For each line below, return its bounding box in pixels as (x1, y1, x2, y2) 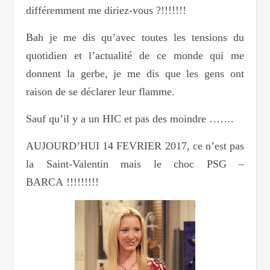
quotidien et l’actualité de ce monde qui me (26, 49, 244, 61)
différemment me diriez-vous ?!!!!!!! (26, 4, 186, 16)
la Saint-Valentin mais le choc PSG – (26, 157, 244, 170)
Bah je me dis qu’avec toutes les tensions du (26, 31, 244, 43)
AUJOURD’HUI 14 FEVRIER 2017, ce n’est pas (26, 139, 244, 152)
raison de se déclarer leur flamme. (26, 85, 175, 98)
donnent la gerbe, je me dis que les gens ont (26, 67, 244, 80)
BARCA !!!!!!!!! (26, 175, 99, 188)
